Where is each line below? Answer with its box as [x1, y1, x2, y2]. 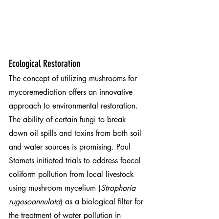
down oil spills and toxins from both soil [9, 128, 144, 138]
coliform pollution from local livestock [9, 169, 136, 179]
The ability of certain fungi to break [9, 114, 129, 125]
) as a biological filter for [60, 196, 146, 207]
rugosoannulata [9, 196, 60, 207]
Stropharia [101, 182, 138, 193]
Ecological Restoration [9, 57, 80, 69]
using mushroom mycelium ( [9, 182, 101, 193]
